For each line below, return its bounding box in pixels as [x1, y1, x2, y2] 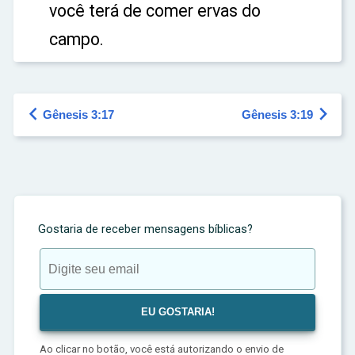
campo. [49, 29, 104, 49]
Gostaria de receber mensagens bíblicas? [38, 222, 253, 236]
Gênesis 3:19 [242, 109, 316, 121]
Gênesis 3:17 [43, 109, 114, 121]
